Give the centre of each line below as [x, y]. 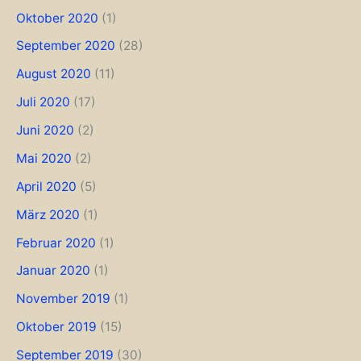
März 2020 [48, 214]
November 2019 [63, 299]
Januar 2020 [53, 271]
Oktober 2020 [57, 18]
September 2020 [66, 46]
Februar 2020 [56, 243]
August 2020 [54, 74]
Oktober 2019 [56, 327]
